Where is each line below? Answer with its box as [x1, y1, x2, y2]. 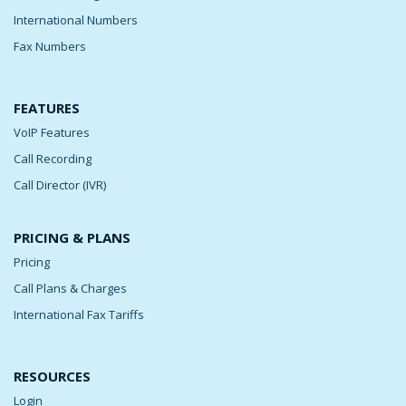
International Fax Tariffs [14, 305, 144, 323]
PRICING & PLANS [14, 227, 130, 246]
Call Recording [14, 150, 92, 167]
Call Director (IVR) [14, 176, 106, 193]
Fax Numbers [14, 37, 86, 54]
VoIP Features [14, 123, 90, 140]
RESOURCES [14, 366, 91, 385]
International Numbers [14, 11, 138, 28]
